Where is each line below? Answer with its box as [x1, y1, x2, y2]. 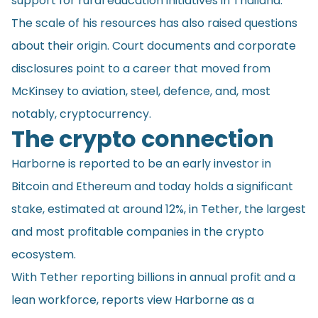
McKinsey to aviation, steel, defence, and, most [11, 82, 270, 99]
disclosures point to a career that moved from [11, 60, 270, 77]
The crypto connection [11, 122, 274, 155]
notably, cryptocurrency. [11, 105, 151, 122]
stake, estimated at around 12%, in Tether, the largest [11, 200, 306, 217]
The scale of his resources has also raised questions [11, 14, 297, 31]
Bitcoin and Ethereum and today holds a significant [11, 177, 293, 194]
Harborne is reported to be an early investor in [11, 155, 271, 172]
